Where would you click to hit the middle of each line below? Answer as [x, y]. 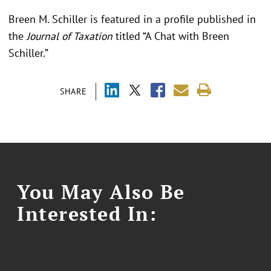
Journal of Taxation [71, 36]
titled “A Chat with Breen [172, 36]
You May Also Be [101, 192]
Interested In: [87, 214]
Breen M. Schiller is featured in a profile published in [132, 19]
